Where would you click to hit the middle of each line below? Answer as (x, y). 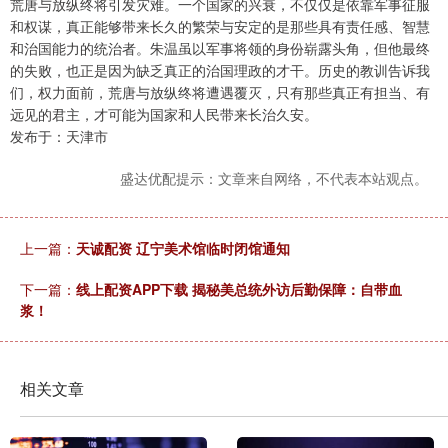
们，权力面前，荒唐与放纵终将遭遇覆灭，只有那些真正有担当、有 (220, 91)
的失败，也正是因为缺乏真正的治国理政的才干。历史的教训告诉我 (220, 69)
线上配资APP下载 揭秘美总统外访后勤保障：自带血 (239, 288)
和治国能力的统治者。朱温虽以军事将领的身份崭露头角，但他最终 (220, 47)
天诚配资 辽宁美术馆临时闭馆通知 (183, 247)
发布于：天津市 (59, 135)
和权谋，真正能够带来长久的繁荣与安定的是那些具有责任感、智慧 (220, 25)
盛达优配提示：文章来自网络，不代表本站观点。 (274, 177)
